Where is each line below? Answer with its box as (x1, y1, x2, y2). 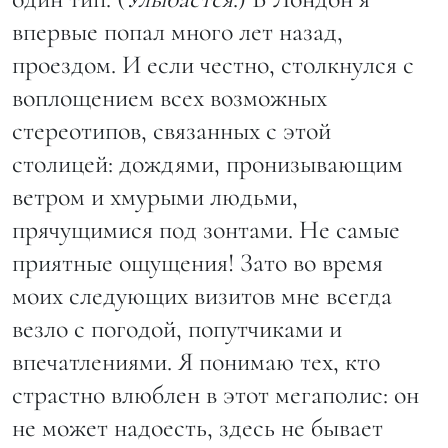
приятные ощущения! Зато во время (12, 246, 383, 278)
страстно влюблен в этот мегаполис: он (12, 378, 419, 410)
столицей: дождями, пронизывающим (12, 147, 403, 179)
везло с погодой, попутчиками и (12, 312, 342, 344)
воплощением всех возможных (12, 81, 327, 113)
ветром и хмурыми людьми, (12, 180, 298, 212)
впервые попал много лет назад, (12, 15, 343, 47)
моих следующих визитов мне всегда (12, 279, 392, 311)
